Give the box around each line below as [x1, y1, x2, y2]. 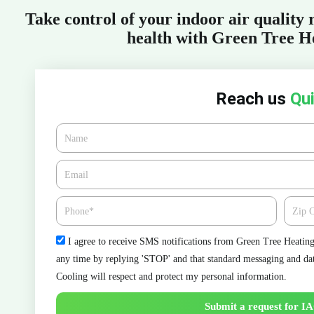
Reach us [215, 89, 290, 109]
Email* [55, 162, 86, 173]
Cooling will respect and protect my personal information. [56, 271, 287, 282]
